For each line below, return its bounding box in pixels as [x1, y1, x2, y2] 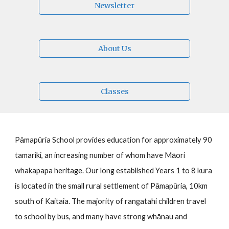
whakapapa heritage [15, 166, 83, 175]
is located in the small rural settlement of [15, 181, 151, 190]
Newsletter [95, 1, 134, 10]
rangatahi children [125, 197, 187, 205]
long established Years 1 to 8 [99, 166, 198, 175]
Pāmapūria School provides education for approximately [15, 135, 203, 144]
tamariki [15, 151, 42, 159]
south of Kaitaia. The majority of [15, 197, 125, 205]
